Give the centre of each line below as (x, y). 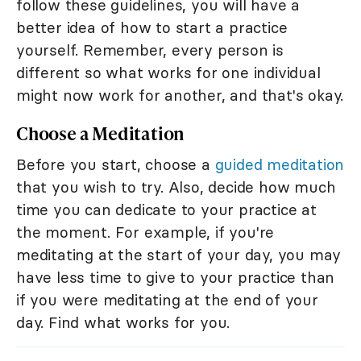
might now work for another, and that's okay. (180, 95)
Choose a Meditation (101, 134)
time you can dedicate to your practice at (166, 210)
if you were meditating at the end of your (167, 300)
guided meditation (280, 165)
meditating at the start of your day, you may (179, 255)
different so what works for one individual (168, 73)
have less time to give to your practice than (176, 278)
